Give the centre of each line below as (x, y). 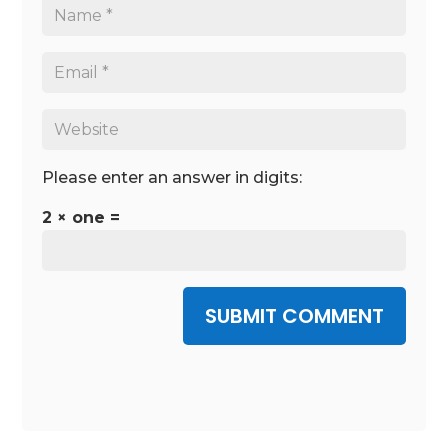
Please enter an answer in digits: (172, 178)
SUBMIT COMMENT (294, 316)
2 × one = (81, 218)
